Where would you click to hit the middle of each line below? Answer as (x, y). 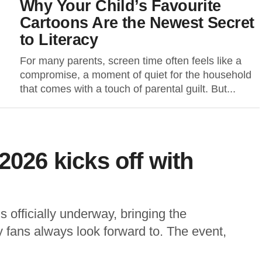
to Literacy (59, 39)
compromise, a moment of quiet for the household (136, 75)
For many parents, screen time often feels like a (131, 61)
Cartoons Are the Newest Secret (137, 23)
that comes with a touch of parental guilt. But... (128, 89)
